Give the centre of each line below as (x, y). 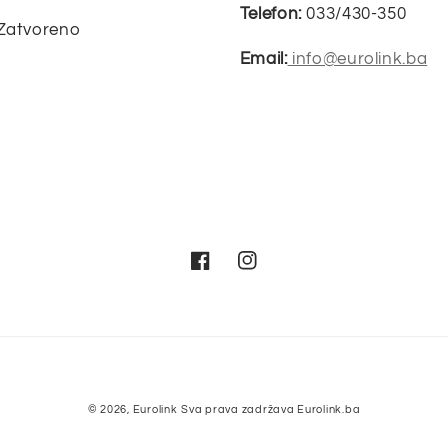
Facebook (226, 271)
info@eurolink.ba (357, 59)
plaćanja (258, 426)
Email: (263, 59)
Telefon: (270, 13)
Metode (254, 397)
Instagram (274, 271)
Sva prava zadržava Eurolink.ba (271, 409)
